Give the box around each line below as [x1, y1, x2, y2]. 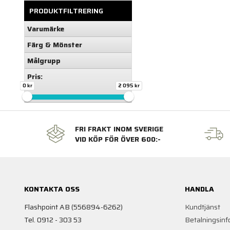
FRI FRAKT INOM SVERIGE [74, 123, 163, 135]
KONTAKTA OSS [24, 183, 80, 195]
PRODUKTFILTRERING [29, 5, 103, 17]
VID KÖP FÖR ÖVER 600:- [74, 133, 161, 145]
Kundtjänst [184, 201, 220, 213]
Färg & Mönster [27, 39, 82, 51]
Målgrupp [27, 55, 61, 67]
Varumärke [27, 23, 64, 35]
